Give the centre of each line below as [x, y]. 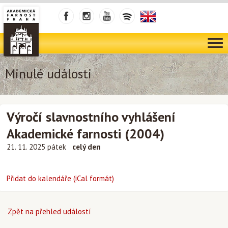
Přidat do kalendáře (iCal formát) [60, 178]
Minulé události [48, 74]
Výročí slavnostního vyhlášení [91, 117]
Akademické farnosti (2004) [85, 134]
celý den [87, 147]
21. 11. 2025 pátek [37, 147]
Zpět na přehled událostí [49, 211]
